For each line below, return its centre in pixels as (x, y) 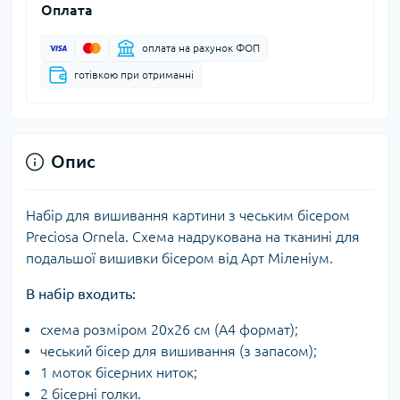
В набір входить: (81, 294)
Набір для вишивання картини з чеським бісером (188, 216)
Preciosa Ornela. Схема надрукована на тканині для (193, 237)
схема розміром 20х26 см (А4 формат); (169, 330)
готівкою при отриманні (134, 75)
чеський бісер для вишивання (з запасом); (179, 351)
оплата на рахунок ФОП (201, 48)
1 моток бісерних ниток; (119, 373)
